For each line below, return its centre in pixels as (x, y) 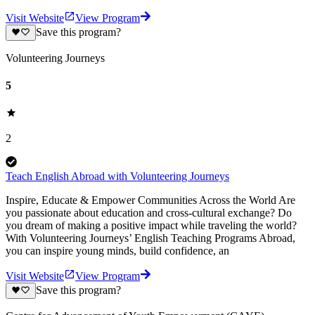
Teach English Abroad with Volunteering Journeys (117, 176)
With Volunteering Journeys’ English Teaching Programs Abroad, (150, 238)
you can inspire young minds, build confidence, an (117, 251)
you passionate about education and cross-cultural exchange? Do (149, 213)
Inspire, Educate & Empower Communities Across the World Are (150, 200)
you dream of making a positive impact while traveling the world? (151, 226)
